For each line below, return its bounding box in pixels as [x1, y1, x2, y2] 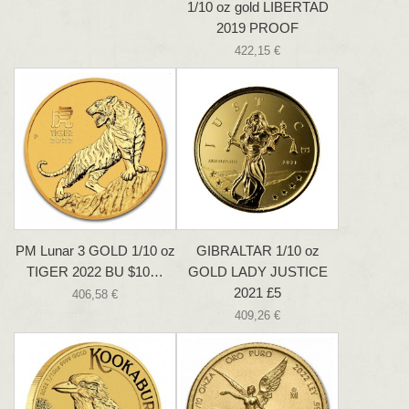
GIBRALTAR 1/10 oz [195, 243, 320, 259]
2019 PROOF [216, 20, 299, 37]
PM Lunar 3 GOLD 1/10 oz [15, 243, 175, 259]
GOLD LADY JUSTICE [187, 264, 328, 280]
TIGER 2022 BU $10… [26, 264, 163, 280]
